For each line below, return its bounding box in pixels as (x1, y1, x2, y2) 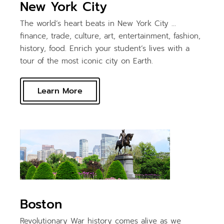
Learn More (37, 84, 83, 97)
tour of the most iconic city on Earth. (20, 55, 153, 66)
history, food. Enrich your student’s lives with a (20, 42, 190, 54)
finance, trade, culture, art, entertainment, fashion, (20, 30, 201, 41)
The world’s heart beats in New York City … (20, 17, 176, 29)
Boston (20, 194, 62, 214)
